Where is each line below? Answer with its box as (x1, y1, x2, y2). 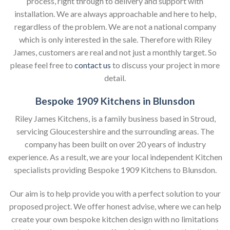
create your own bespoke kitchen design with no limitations (11, 214, 219, 224)
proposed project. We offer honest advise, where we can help (9, 201, 221, 211)
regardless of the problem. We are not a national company (14, 21, 216, 31)
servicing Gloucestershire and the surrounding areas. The (16, 126, 214, 137)
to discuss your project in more (111, 60, 220, 70)
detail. (104, 72, 126, 83)
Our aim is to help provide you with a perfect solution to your (9, 188, 221, 198)
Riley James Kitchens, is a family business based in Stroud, (14, 113, 216, 124)
